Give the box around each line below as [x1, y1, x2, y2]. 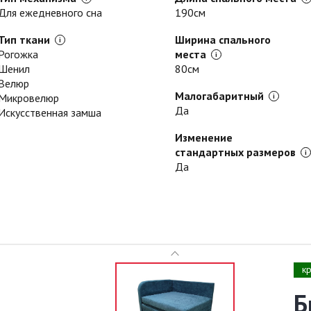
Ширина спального [175, 33, 271, 47]
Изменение [175, 131, 233, 144]
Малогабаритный [175, 89, 264, 103]
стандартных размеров [175, 145, 296, 159]
